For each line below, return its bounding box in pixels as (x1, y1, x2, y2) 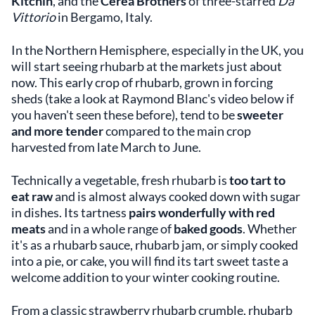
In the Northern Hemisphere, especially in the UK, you (11, 42, 304, 58)
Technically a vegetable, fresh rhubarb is (11, 172, 229, 188)
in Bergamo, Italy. (56, 9, 155, 25)
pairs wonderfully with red (129, 205, 275, 220)
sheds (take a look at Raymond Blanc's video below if (11, 91, 294, 106)
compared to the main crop (103, 123, 251, 139)
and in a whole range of (46, 221, 174, 236)
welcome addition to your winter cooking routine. (11, 269, 280, 285)
